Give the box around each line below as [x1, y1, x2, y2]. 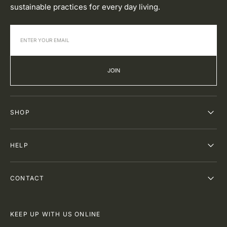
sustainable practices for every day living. [10, 2, 160, 12]
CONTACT [10, 174, 45, 182]
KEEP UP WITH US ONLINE [10, 210, 101, 218]
